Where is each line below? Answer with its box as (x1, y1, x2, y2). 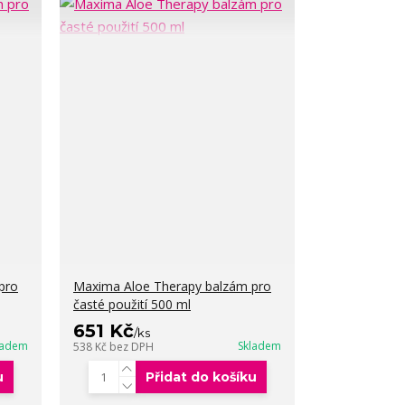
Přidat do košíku (145, 369, 257, 385)
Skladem (238, 338, 281, 353)
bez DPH (109, 339, 154, 354)
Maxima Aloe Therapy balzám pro (73, 278, 271, 295)
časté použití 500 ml (73, 296, 191, 313)
